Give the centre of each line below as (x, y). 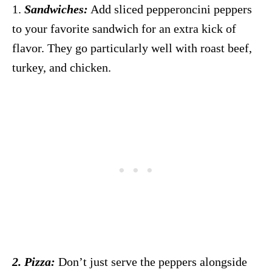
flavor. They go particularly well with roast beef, (132, 48)
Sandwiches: (56, 9)
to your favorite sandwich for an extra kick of (124, 28)
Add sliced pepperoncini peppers (170, 9)
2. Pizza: (35, 261)
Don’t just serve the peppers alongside (153, 261)
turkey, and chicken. (62, 67)
